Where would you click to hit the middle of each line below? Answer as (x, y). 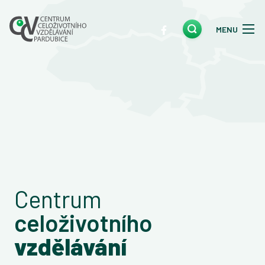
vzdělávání (70, 246)
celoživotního (83, 222)
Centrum (58, 198)
